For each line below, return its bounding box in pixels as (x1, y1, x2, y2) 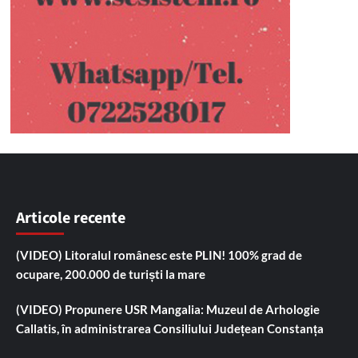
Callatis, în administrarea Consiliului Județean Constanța (16, 320, 324, 336)
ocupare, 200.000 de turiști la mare (16, 266, 205, 281)
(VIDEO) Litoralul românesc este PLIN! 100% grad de (16, 247, 302, 262)
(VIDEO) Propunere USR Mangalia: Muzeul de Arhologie (16, 301, 320, 316)
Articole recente (16, 206, 125, 229)
